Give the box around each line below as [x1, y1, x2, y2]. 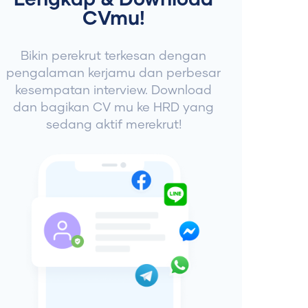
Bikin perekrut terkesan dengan [21, 50, 207, 63]
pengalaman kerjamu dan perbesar [6, 67, 221, 80]
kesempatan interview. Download [15, 85, 212, 98]
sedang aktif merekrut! [45, 119, 181, 132]
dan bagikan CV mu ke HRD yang [13, 102, 214, 115]
